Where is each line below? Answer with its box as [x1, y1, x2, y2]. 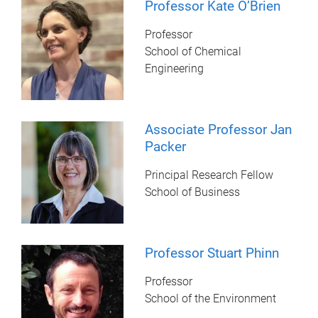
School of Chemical [145, 45, 242, 59]
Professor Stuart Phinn [145, 245, 280, 262]
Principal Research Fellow [145, 168, 274, 182]
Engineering [145, 62, 204, 76]
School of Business [145, 185, 241, 199]
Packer [145, 138, 187, 155]
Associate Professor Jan [145, 121, 292, 138]
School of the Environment [145, 292, 277, 306]
